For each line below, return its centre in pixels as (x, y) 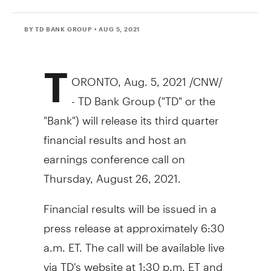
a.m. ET (61, 242)
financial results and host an (115, 134)
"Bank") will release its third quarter (131, 115)
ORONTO (95, 76)
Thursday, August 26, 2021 (110, 173)
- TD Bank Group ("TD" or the (143, 96)
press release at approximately (122, 223)
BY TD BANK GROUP (58, 29)
